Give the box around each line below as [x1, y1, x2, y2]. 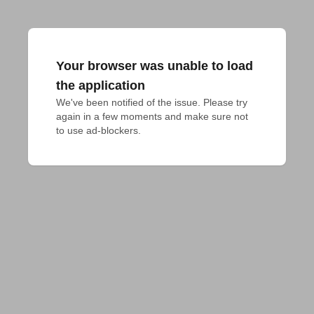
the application [56, 78, 145, 93]
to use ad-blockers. [56, 125, 141, 136]
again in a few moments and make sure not [56, 111, 248, 122]
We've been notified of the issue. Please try [56, 97, 247, 108]
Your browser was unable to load [56, 59, 253, 73]
